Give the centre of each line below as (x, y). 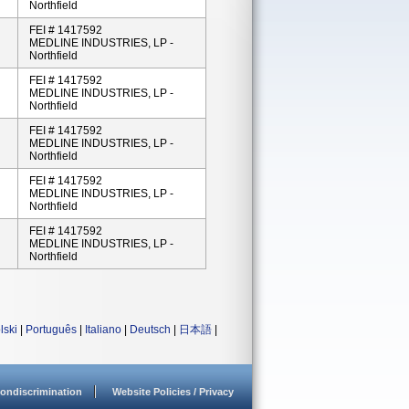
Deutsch (150, 330)
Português (51, 330)
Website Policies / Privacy (173, 392)
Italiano (103, 330)
